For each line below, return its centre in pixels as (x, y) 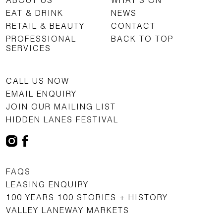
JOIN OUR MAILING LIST (61, 107)
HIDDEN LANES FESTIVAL (62, 119)
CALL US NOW (38, 81)
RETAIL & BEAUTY (45, 26)
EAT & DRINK (35, 13)
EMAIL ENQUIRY (41, 94)
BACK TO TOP (142, 39)
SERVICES (28, 48)
